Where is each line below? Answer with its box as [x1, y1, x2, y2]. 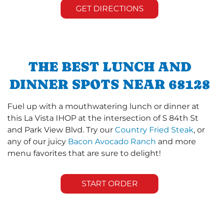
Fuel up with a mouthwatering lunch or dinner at [7, 101, 199, 111]
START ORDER [81, 178, 138, 188]
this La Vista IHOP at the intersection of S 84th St [7, 113, 198, 123]
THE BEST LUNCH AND [28, 58, 191, 74]
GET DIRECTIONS [75, 3, 144, 13]
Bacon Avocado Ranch [68, 136, 156, 146]
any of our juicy [7, 136, 68, 146]
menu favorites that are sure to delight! [7, 148, 161, 158]
